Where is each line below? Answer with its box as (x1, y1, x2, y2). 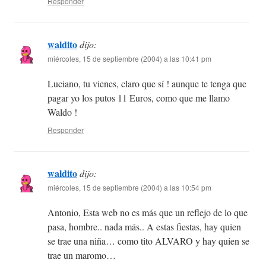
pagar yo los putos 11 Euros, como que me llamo (47, 91, 230, 104)
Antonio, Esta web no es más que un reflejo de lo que (47, 206, 248, 219)
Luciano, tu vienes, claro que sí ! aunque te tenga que (47, 77, 246, 90)
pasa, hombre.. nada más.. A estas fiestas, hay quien (47, 220, 241, 233)
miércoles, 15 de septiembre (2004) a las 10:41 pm (47, 53, 211, 64)
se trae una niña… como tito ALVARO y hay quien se (47, 235, 249, 248)
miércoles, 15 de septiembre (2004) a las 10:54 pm (47, 182, 211, 193)
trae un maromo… (47, 249, 116, 262)
